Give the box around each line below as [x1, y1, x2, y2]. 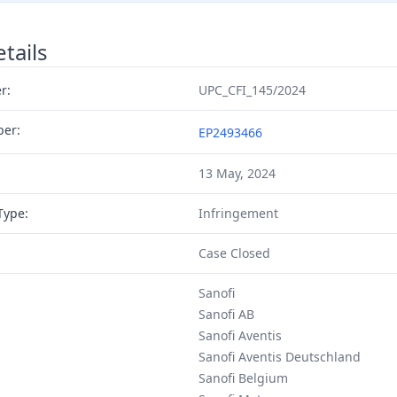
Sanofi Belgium [198, 370, 288, 386]
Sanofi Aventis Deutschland [198, 348, 361, 365]
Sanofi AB [198, 306, 254, 323]
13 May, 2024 [198, 165, 276, 182]
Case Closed [198, 245, 270, 261]
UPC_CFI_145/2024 [198, 82, 306, 98]
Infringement [198, 205, 278, 222]
